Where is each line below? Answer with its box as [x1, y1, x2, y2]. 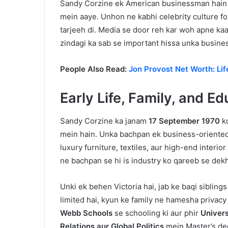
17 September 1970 [149, 116, 220, 126]
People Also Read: [60, 64, 129, 74]
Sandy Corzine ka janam [60, 116, 149, 126]
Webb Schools [60, 208, 112, 218]
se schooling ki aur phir [112, 208, 201, 218]
